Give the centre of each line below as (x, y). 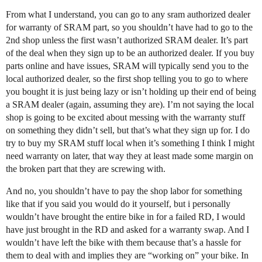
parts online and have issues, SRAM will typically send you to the (127, 66)
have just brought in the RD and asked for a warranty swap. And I (127, 230)
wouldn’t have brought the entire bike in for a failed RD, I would (125, 217)
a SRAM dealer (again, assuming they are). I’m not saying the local (130, 104)
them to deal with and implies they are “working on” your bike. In (127, 255)
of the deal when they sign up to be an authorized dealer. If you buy (130, 53)
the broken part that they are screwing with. (86, 169)
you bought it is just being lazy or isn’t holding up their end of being (131, 92)
